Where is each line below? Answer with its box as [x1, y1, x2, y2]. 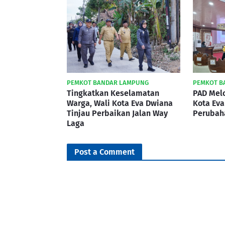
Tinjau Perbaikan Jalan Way [67, 108, 168, 118]
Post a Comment [74, 147, 135, 157]
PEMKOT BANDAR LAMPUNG [67, 79, 149, 86]
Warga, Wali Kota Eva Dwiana [67, 98, 173, 108]
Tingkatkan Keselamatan [67, 88, 159, 98]
